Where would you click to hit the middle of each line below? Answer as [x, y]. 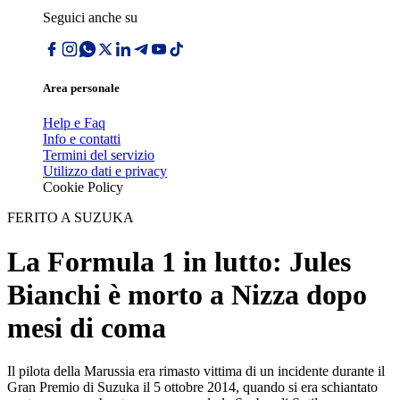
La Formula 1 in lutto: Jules [179, 261]
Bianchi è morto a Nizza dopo [187, 294]
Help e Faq [74, 123]
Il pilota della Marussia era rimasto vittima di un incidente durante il [196, 371]
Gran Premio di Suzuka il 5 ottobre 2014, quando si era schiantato [192, 387]
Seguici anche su [90, 17]
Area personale [81, 88]
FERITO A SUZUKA [71, 218]
